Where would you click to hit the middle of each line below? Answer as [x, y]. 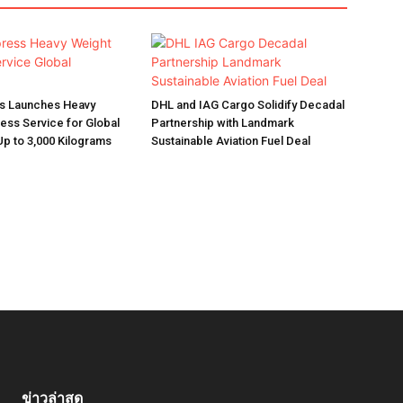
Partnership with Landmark [223, 123]
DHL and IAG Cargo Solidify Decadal [248, 105]
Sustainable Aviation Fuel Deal [231, 141]
